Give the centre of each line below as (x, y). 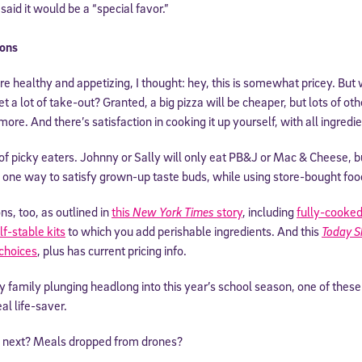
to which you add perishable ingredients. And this (194, 231)
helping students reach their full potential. (181, 255)
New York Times (173, 211)
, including (269, 211)
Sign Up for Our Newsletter (181, 212)
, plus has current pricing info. (112, 250)
